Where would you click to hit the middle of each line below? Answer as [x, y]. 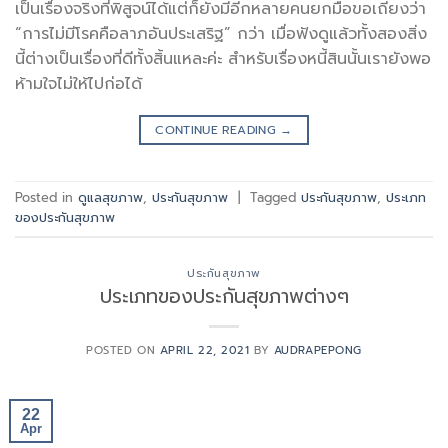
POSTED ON [123, 350]
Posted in [46, 198]
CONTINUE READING [218, 130]
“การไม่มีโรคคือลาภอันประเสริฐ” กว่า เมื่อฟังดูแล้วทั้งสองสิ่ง [221, 34]
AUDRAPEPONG [317, 350]
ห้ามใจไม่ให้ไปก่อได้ [78, 84]
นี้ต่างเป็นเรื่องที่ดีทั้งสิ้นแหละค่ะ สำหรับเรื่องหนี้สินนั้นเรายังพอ [223, 59]
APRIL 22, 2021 [204, 350]
